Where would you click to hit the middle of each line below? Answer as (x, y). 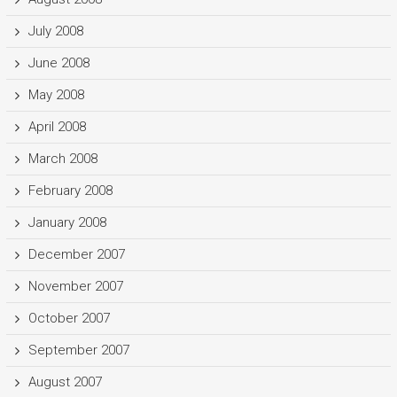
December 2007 (76, 254)
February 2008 (70, 190)
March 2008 (62, 158)
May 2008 (56, 94)
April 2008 (57, 126)
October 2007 (69, 318)
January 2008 (67, 222)
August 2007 (65, 381)
